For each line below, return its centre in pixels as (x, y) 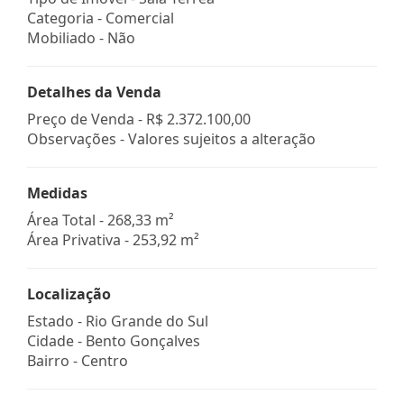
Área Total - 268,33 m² (101, 220)
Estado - (56, 321)
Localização (69, 294)
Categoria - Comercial (101, 18)
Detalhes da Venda (94, 92)
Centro (105, 360)
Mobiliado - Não (81, 37)
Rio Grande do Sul (147, 321)
